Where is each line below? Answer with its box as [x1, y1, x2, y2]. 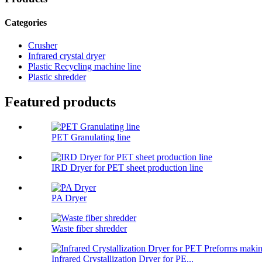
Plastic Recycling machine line [28, 61, 141, 72]
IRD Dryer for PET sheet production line [51, 163, 203, 173]
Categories [5, 17, 47, 27]
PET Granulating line [51, 132, 130, 143]
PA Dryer [51, 193, 87, 204]
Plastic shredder [28, 72, 86, 82]
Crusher [28, 40, 57, 51]
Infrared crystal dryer [28, 51, 105, 61]
